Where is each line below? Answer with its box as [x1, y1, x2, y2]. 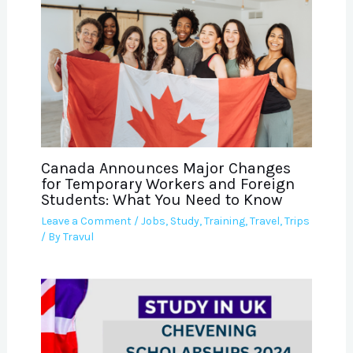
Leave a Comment [40, 214, 132, 228]
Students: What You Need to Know [40, 190, 282, 209]
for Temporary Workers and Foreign [40, 174, 295, 193]
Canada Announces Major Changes [40, 158, 291, 177]
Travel [249, 214, 280, 228]
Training [203, 214, 245, 228]
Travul [62, 229, 94, 243]
